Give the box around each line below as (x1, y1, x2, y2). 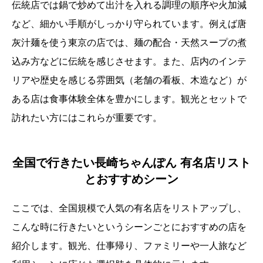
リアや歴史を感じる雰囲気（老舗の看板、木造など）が (12, 75, 247, 86)
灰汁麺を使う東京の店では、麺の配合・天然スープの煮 (12, 38, 247, 48)
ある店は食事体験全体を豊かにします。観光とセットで (12, 94, 247, 104)
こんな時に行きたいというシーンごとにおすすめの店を (12, 222, 247, 232)
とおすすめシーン (85, 173, 178, 186)
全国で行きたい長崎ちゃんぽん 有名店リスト (12, 156, 251, 170)
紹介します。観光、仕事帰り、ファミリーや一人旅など (12, 241, 247, 251)
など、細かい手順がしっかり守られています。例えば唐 (12, 19, 247, 29)
